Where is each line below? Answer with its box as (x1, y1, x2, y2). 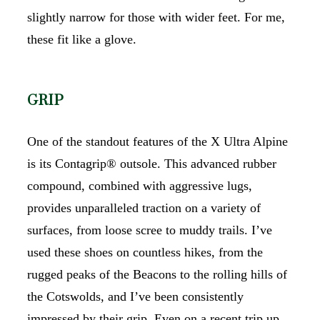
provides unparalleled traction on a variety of (27, 200, 261, 215)
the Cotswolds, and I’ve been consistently (27, 289, 244, 304)
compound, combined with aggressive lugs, (27, 178, 252, 193)
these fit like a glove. (27, 31, 136, 46)
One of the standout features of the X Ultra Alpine (27, 134, 288, 149)
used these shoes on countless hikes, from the (27, 244, 263, 259)
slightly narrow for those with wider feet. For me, (27, 9, 285, 24)
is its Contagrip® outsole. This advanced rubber (27, 156, 276, 171)
